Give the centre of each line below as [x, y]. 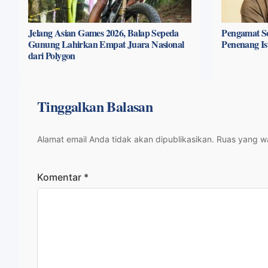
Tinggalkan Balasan [95, 106]
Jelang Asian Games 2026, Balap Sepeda [103, 32]
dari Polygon [52, 55]
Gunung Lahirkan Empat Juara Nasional [106, 44]
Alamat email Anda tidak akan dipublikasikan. [126, 139]
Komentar [60, 177]
